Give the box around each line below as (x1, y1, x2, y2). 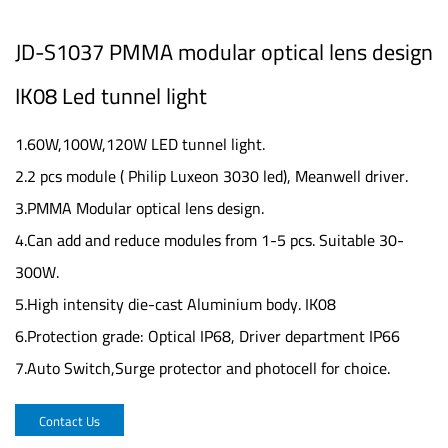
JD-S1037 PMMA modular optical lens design (15, 31, 433, 73)
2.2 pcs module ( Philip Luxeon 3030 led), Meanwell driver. (15, 161, 408, 191)
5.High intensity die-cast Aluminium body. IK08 (15, 289, 336, 319)
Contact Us (39, 409, 100, 433)
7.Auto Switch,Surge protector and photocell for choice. (15, 353, 390, 383)
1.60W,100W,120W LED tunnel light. (15, 129, 265, 159)
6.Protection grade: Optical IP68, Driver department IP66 (15, 321, 400, 351)
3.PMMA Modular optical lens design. (15, 193, 264, 223)
